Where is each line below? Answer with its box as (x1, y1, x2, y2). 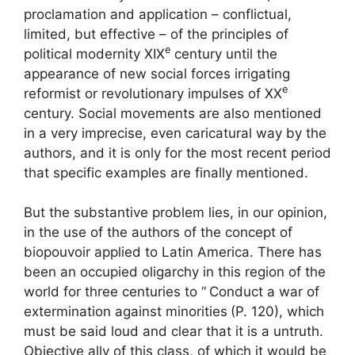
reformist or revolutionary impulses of (24, 85, 265, 101)
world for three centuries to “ (24, 284, 206, 300)
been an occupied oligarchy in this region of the (24, 264, 326, 280)
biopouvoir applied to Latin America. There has (24, 244, 322, 260)
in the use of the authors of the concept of (24, 224, 292, 240)
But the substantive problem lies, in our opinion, (24, 204, 327, 220)
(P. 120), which (231, 303, 324, 319)
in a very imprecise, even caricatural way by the (24, 124, 326, 141)
